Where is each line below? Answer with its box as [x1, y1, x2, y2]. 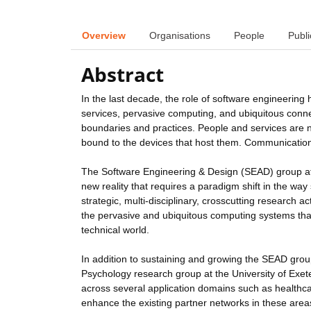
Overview [82, 29, 126, 41]
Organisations [149, 29, 210, 41]
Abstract [81, 61, 164, 88]
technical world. [81, 224, 149, 236]
